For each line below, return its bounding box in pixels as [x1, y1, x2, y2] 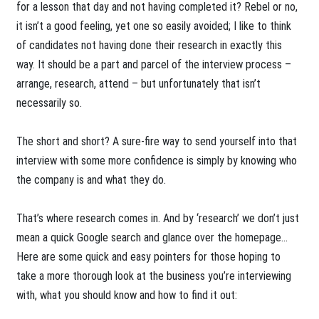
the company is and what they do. [16, 173, 167, 187]
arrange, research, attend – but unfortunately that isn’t [16, 77, 261, 91]
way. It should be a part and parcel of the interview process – [16, 58, 292, 72]
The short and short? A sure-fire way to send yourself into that [16, 135, 298, 149]
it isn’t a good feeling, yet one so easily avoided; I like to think [16, 19, 292, 33]
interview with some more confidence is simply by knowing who [16, 154, 298, 168]
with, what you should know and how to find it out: [16, 288, 238, 303]
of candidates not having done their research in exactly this [16, 38, 283, 53]
